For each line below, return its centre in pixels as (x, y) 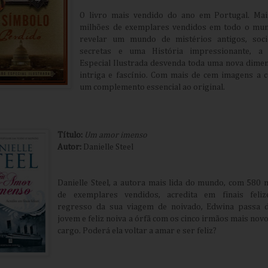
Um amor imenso (116, 135)
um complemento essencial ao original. (153, 88)
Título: (70, 135)
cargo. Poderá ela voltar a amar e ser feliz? (137, 231)
